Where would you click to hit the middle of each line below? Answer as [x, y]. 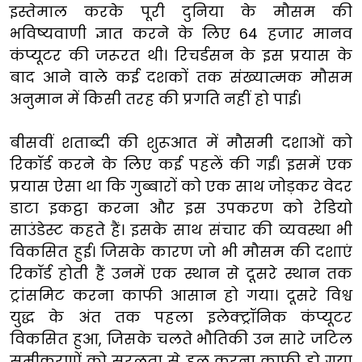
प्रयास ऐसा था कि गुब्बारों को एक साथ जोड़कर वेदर [181, 186]
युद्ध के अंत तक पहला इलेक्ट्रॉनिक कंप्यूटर [181, 317]
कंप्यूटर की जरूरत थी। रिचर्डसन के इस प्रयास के [181, 55]
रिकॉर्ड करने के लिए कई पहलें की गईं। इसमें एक [181, 164]
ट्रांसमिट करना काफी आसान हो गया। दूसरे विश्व [181, 295]
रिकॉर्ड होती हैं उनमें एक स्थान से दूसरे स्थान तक [181, 273]
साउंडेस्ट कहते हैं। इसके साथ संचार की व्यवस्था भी [181, 229]
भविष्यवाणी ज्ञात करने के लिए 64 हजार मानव [181, 33]
